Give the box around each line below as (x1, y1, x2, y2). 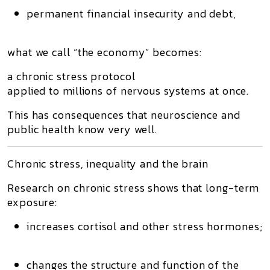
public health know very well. (7, 121, 158, 137)
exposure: (7, 194, 58, 210)
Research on (7, 180, 74, 196)
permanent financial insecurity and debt (27, 5, 234, 22)
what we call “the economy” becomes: (7, 44, 202, 60)
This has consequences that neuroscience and (7, 107, 240, 123)
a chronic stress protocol (7, 68, 136, 84)
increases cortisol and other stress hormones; (27, 218, 263, 234)
